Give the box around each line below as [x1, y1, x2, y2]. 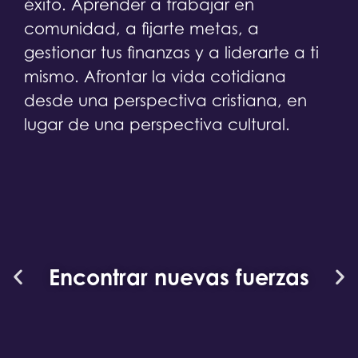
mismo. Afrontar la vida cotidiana [24, 67, 286, 87]
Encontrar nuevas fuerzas [49, 263, 309, 290]
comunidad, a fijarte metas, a [24, 19, 259, 39]
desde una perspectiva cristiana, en [24, 91, 307, 111]
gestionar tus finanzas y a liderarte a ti [24, 43, 319, 63]
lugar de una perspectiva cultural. [24, 115, 290, 135]
